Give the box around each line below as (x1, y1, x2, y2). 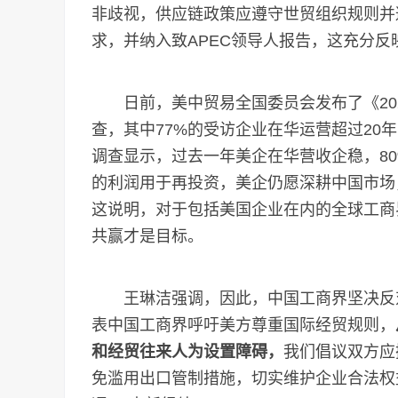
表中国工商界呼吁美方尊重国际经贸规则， (92, 316, 395, 334)
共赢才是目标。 (92, 227, 203, 245)
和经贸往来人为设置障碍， (92, 343, 283, 361)
